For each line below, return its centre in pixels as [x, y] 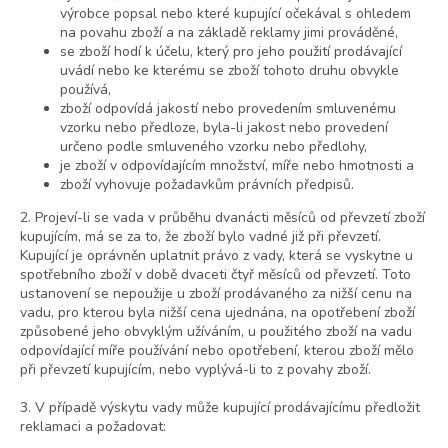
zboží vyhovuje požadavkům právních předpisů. [207, 185]
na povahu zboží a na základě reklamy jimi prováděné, [229, 33]
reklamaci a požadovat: [93, 427]
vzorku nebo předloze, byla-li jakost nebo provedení [224, 128]
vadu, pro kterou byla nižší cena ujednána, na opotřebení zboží [217, 313]
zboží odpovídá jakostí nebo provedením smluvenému [228, 109]
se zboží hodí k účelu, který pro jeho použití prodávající [231, 52]
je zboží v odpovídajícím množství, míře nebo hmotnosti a [237, 166]
